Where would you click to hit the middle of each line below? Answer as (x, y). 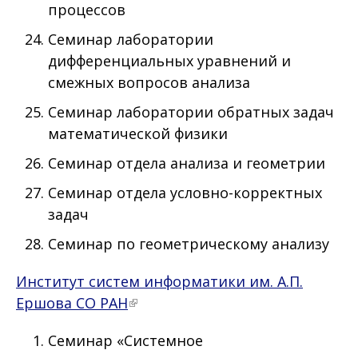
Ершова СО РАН (72, 303)
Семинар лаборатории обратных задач (191, 112)
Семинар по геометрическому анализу (189, 244)
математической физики (138, 134)
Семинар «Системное (125, 341)
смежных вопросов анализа (149, 83)
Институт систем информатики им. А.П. (159, 282)
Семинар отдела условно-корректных (185, 193)
